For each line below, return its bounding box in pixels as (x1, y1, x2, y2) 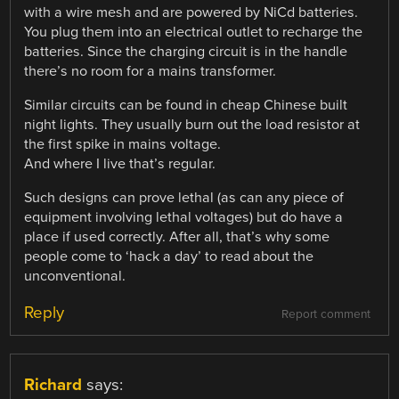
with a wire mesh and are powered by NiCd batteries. (24, 3, 359, 21)
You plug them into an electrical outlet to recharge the (24, 22, 363, 41)
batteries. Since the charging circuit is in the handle (24, 42, 348, 61)
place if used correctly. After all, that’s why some (24, 228, 330, 247)
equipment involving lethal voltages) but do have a (24, 208, 344, 227)
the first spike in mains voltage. (24, 135, 222, 154)
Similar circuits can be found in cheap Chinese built (24, 96, 348, 115)
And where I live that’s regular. (24, 155, 216, 174)
